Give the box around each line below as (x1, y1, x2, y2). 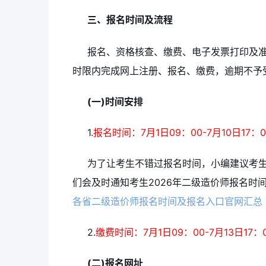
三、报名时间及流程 (87, 14, 173, 26)
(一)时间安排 (87, 96, 143, 108)
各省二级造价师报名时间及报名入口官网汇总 (72, 195, 262, 208)
